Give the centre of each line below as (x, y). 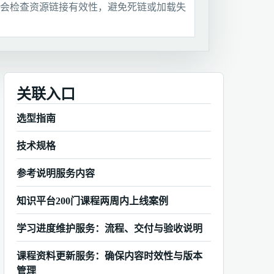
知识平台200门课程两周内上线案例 (92, 201)
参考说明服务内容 (56, 173)
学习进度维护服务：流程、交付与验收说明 (109, 228)
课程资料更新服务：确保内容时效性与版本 (109, 256)
